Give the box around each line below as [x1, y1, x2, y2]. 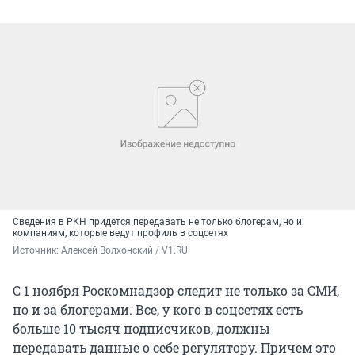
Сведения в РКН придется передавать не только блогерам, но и [13, 216, 302, 227]
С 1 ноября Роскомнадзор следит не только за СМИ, [13, 281, 339, 299]
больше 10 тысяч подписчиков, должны [13, 319, 270, 337]
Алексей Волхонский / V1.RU [61, 244, 188, 256]
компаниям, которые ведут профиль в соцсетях [13, 227, 228, 239]
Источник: [13, 244, 61, 256]
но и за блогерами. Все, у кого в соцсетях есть [13, 300, 303, 318]
